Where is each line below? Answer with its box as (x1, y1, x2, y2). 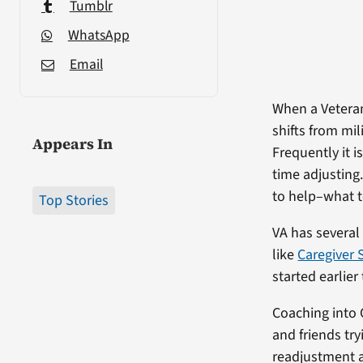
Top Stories (38, 190, 109, 211)
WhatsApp (67, 24, 130, 45)
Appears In (32, 133, 113, 154)
